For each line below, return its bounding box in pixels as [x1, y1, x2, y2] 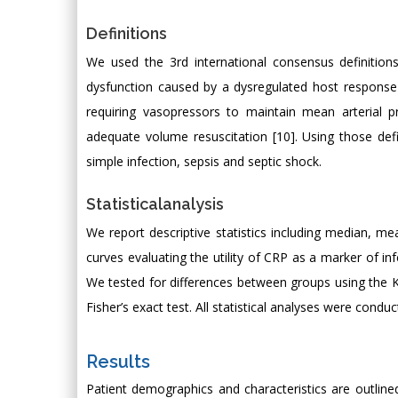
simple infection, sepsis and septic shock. [86, 152, 322, 170]
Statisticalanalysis [86, 194, 224, 213]
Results [86, 350, 150, 372]
